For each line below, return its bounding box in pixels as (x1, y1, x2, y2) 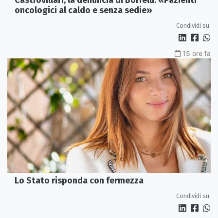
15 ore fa (182, 49, 211, 58)
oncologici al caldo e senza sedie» (15, 5, 152, 16)
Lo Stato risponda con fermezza (15, 175, 144, 186)
